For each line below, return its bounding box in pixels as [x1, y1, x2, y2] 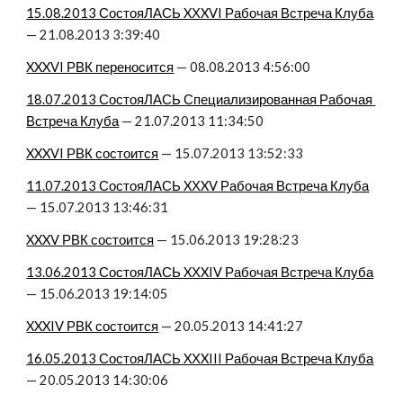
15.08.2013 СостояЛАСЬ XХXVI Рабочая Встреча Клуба [26, 5, 374, 21]
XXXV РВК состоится [26, 232, 155, 247]
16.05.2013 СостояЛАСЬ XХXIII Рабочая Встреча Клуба [26, 351, 374, 366]
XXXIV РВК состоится [26, 318, 159, 334]
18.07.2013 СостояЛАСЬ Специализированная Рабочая [26, 92, 373, 107]
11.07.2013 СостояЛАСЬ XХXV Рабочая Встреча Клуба [26, 178, 370, 193]
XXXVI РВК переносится [26, 59, 175, 75]
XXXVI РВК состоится [26, 146, 159, 161]
